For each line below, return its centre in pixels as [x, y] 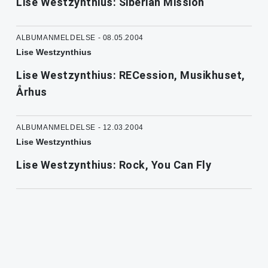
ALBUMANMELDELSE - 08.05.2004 [80, 37]
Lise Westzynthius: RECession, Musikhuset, [131, 75]
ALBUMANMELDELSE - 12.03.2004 [80, 127]
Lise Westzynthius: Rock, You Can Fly [114, 165]
